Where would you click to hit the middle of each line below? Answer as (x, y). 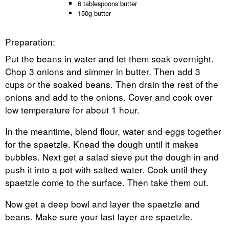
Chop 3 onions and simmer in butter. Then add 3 (103, 71)
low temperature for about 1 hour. (72, 109)
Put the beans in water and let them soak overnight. (109, 58)
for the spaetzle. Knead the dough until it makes (102, 144)
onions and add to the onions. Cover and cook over (109, 97)
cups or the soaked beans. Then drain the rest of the (112, 84)
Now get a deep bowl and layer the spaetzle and (102, 204)
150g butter (94, 13)
